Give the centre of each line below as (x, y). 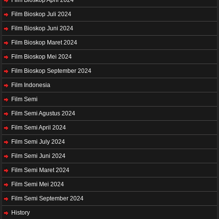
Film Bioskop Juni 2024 (42, 29)
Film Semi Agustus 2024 (43, 114)
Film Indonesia (31, 85)
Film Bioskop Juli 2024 (41, 14)
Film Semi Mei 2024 (38, 185)
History (21, 213)
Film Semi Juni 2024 (38, 156)
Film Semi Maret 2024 (40, 170)
